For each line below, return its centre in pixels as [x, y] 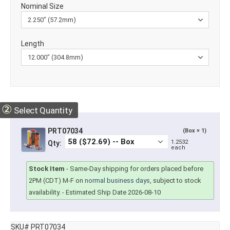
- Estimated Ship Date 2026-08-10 [111, 193]
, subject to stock [176, 181]
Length [33, 44]
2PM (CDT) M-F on [57, 181]
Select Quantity [42, 111]
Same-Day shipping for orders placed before [137, 169]
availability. [45, 193]
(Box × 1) [195, 131]
